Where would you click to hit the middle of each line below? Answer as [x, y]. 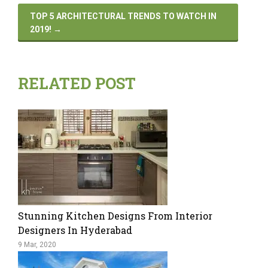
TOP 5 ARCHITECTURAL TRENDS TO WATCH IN [123, 16]
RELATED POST [77, 83]
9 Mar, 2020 [37, 245]
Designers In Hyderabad [75, 230]
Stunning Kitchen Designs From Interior [115, 216]
